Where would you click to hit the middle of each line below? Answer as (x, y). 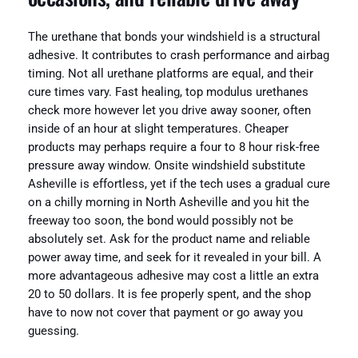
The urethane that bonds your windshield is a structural (174, 37)
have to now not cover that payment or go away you (165, 312)
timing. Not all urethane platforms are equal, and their (170, 74)
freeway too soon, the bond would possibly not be (160, 221)
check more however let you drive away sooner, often (169, 110)
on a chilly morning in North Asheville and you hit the (168, 202)
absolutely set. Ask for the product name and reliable (169, 239)
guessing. (53, 331)
